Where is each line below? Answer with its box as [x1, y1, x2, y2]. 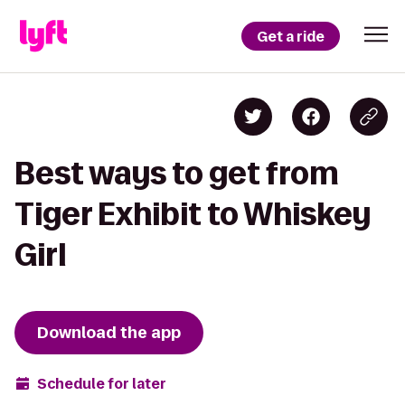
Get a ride [257, 26, 325, 46]
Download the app [37, 322, 181, 344]
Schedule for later [37, 373, 166, 393]
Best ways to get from [14, 156, 339, 190]
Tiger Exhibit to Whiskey [14, 197, 371, 231]
